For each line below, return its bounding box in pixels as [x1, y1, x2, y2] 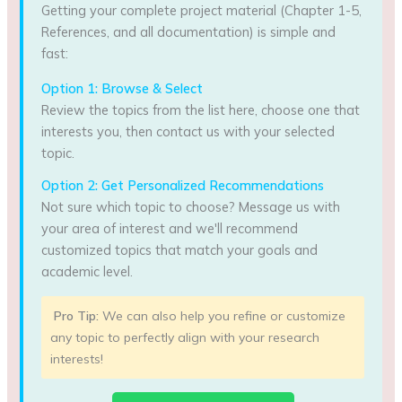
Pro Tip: [54, 308, 100, 325]
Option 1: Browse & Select [41, 80, 204, 98]
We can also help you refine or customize [99, 308, 346, 325]
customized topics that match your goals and [41, 241, 319, 259]
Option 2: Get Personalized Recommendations [41, 177, 325, 195]
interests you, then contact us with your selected [41, 123, 336, 141]
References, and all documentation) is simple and [41, 23, 336, 41]
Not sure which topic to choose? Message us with [41, 198, 341, 216]
